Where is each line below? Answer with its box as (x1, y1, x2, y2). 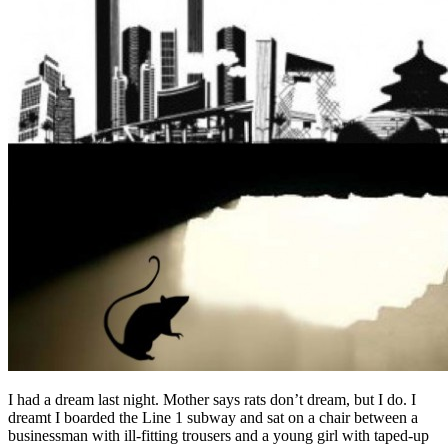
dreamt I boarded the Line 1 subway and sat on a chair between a (8, 408, 418, 426)
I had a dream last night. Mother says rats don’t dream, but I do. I (8, 390, 416, 408)
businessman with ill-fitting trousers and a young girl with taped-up (8, 426, 429, 444)
